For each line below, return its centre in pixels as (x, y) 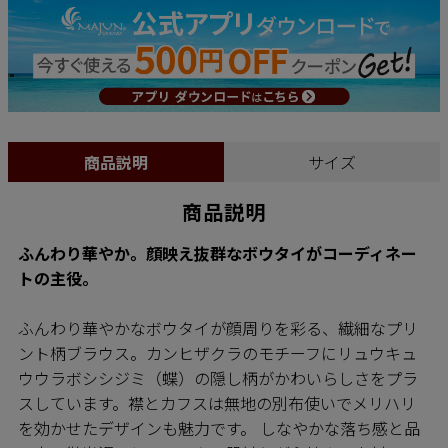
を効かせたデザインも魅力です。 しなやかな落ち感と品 (219, 427)
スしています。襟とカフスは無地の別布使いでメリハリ (217, 402)
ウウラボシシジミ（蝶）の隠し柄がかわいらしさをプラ (218, 377)
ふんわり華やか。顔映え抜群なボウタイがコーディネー (217, 252)
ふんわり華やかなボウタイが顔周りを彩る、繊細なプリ (218, 327)
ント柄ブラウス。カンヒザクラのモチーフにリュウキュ (217, 352)
